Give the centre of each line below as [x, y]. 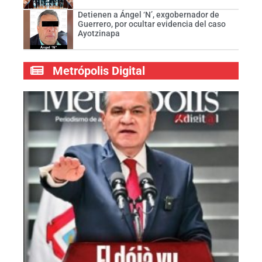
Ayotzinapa [99, 33]
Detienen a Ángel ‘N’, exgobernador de [148, 14]
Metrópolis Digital [99, 71]
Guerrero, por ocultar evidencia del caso [151, 24]
